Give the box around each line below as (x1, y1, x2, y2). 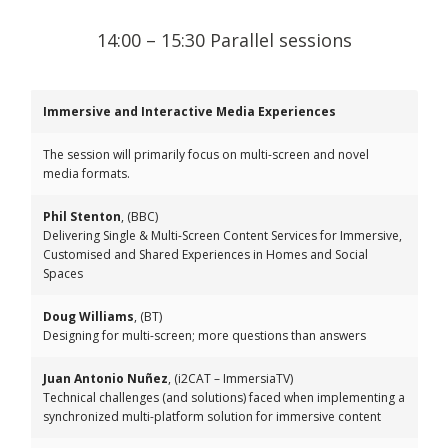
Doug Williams (43, 308, 134, 325)
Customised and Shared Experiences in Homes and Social (43, 246, 368, 263)
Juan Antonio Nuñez (43, 370, 168, 387)
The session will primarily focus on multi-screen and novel (43, 146, 369, 163)
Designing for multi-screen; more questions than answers (43, 327, 366, 344)
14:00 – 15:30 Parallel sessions (96, 28, 352, 52)
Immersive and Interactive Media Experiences (43, 103, 336, 120)
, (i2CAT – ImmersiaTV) (168, 370, 293, 387)
